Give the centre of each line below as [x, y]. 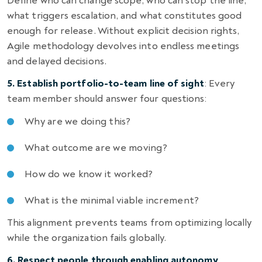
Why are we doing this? [78, 121]
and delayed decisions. [57, 61]
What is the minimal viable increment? [112, 200]
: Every [219, 83]
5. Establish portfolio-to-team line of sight [106, 83]
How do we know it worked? [89, 174]
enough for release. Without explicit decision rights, [123, 30]
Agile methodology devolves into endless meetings [123, 46]
